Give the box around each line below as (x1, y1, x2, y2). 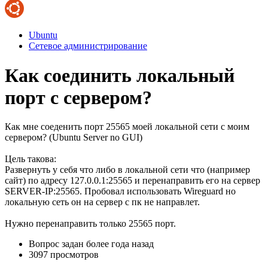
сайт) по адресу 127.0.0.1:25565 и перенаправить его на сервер (5, 175, 260, 186)
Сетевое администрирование (29, 41, 147, 51)
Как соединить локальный (5, 64, 234, 86)
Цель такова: (5, 154, 56, 165)
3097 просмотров (29, 249, 99, 260)
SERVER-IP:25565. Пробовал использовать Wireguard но (5, 186, 236, 197)
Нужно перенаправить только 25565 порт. (5, 218, 176, 229)
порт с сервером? (5, 86, 152, 108)
